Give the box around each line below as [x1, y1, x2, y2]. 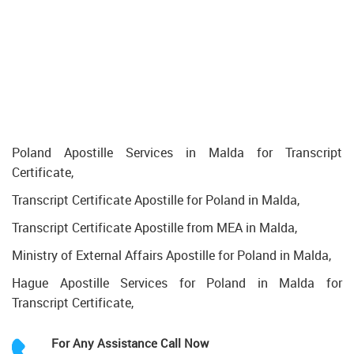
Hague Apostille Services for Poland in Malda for [12, 274, 342, 292]
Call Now [160, 335, 209, 351]
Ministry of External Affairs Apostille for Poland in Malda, [12, 247, 331, 264]
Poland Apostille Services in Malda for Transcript [12, 144, 342, 161]
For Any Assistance [51, 335, 160, 351]
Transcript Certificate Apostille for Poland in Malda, [12, 191, 299, 209]
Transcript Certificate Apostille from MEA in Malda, [12, 219, 297, 236]
